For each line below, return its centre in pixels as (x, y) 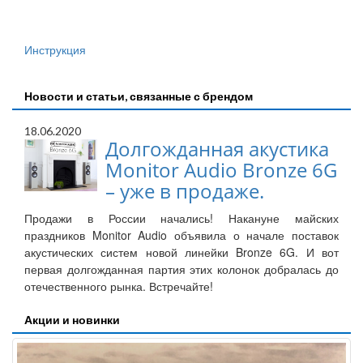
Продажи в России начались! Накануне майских (181, 218)
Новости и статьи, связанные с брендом (139, 96)
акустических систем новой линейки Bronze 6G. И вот (181, 252)
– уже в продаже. (185, 191)
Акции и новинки (72, 320)
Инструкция (55, 50)
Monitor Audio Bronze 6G (221, 170)
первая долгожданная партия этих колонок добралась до (181, 269)
